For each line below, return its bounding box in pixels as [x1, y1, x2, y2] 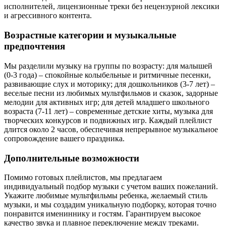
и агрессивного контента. [4, 11, 92, 20]
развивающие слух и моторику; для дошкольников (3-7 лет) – [4, 79, 215, 88]
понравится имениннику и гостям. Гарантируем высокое [4, 209, 201, 218]
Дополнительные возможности [4, 152, 139, 163]
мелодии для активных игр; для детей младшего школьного [4, 97, 209, 106]
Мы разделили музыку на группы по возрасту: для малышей [4, 61, 212, 70]
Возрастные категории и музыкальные [4, 30, 176, 41]
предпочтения [4, 41, 65, 52]
